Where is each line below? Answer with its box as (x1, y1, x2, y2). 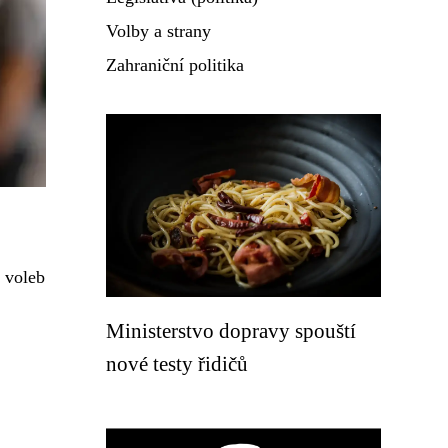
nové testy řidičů (106, 352, 248, 375)
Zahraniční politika (106, 55, 244, 75)
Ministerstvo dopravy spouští (106, 319, 356, 342)
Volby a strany (106, 21, 211, 41)
